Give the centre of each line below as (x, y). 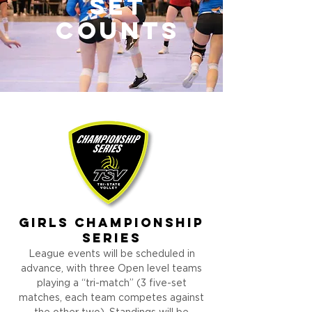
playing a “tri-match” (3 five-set (111, 283)
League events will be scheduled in (111, 254)
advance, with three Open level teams (111, 269)
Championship (139, 224)
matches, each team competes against (111, 298)
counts (118, 33)
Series (111, 239)
